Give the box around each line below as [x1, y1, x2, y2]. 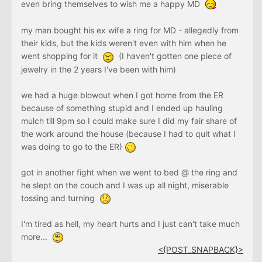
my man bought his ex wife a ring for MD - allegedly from [21, 25, 239, 36]
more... [21, 231, 52, 242]
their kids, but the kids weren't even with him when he [21, 38, 226, 49]
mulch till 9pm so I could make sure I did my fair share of [21, 115, 237, 126]
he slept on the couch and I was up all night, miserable [21, 180, 229, 190]
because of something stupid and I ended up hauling [21, 102, 223, 113]
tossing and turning [21, 192, 99, 203]
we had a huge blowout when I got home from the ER [21, 89, 223, 100]
